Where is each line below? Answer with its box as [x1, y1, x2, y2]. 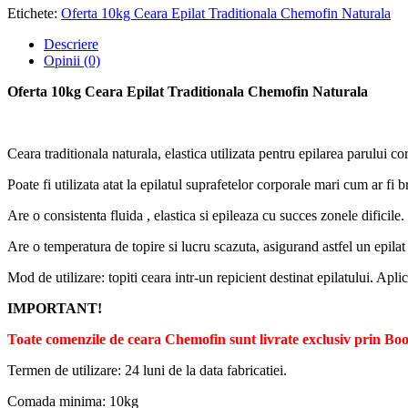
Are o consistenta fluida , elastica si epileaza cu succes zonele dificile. [7, 207, 404, 223]
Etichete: [7, 5, 61, 21]
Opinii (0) [44, 52, 100, 68]
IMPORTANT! [7, 300, 102, 316]
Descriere [44, 36, 98, 52]
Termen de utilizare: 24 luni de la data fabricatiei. [7, 362, 287, 378]
